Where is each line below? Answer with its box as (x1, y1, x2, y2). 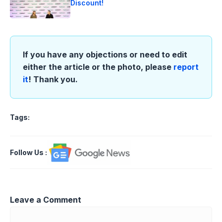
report (173, 62, 199, 72)
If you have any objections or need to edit (23, 50, 187, 60)
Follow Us (10, 148, 44, 157)
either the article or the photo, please (23, 62, 173, 72)
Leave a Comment (10, 194, 81, 205)
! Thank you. (28, 74, 78, 85)
